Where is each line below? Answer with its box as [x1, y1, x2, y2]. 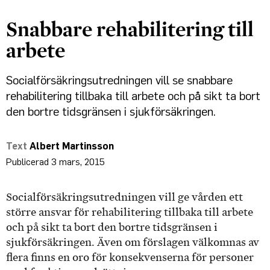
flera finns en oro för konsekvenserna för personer [6, 251, 254, 264]
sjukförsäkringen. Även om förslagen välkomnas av [6, 236, 259, 249]
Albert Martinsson [30, 140, 114, 152]
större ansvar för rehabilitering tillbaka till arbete [6, 206, 253, 219]
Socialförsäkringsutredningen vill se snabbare [6, 72, 233, 88]
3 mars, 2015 [51, 155, 105, 168]
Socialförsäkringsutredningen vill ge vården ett [6, 191, 243, 204]
